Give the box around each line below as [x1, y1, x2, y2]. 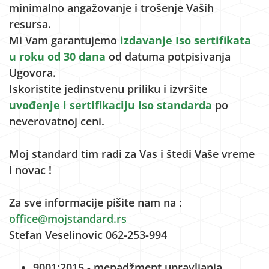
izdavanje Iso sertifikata [120, 33, 251, 47]
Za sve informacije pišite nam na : [9, 195, 182, 210]
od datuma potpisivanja [109, 49, 231, 64]
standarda [157, 98, 212, 112]
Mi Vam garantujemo [9, 33, 120, 47]
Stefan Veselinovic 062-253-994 [9, 228, 167, 242]
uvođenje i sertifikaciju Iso [9, 98, 154, 112]
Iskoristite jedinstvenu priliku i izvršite [9, 82, 207, 96]
